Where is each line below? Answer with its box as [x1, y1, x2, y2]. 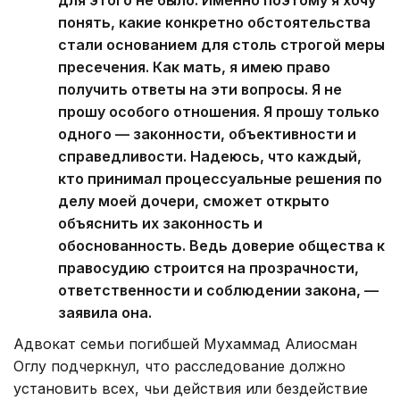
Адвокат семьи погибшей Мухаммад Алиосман [13, 334, 357, 353]
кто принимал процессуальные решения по [58, 169, 382, 187]
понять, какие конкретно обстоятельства [58, 12, 371, 31]
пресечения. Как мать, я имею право [58, 57, 330, 76]
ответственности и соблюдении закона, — [58, 280, 379, 299]
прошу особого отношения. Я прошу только [58, 102, 379, 121]
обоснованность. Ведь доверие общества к [58, 236, 385, 254]
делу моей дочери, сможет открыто [58, 191, 329, 210]
